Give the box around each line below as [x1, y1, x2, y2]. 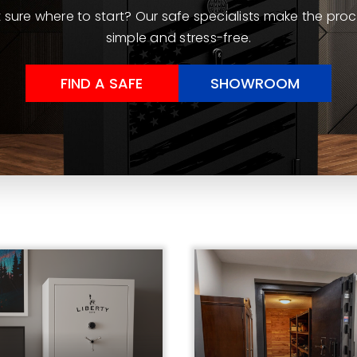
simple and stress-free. [105, 28, 252, 47]
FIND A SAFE [61, 73, 143, 93]
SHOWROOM [210, 73, 300, 93]
